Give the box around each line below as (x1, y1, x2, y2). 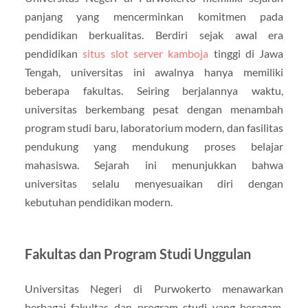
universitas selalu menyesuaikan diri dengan (24, 177, 284, 190)
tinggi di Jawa (208, 47, 284, 60)
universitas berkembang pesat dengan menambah (24, 102, 284, 116)
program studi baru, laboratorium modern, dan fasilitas (24, 121, 284, 135)
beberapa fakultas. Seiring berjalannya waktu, (24, 84, 284, 98)
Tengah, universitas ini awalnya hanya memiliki (24, 65, 284, 79)
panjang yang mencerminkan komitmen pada (24, 10, 284, 23)
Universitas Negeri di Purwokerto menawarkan (24, 282, 284, 296)
